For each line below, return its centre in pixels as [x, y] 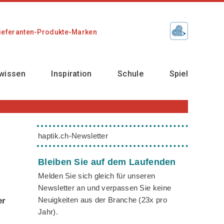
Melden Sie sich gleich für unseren [97, 175]
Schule [130, 74]
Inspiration [71, 74]
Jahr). [48, 211]
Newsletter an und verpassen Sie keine [105, 187]
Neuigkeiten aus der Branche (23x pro [102, 199]
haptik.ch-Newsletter [73, 136]
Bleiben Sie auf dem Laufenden [107, 162]
